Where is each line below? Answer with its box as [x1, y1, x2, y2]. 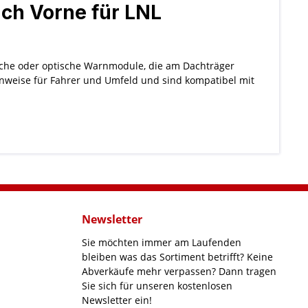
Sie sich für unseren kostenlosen [82, 279, 232, 292]
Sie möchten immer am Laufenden [82, 236, 241, 249]
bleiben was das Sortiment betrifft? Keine [82, 250, 273, 263]
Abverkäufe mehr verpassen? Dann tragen [82, 265, 276, 278]
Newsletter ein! [82, 294, 152, 307]
